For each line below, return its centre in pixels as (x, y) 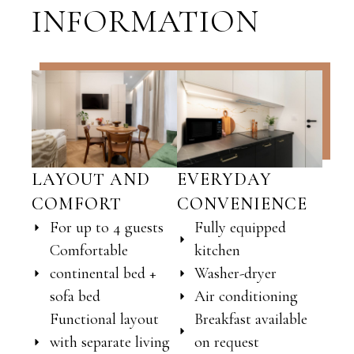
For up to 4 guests (106, 227)
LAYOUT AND (91, 179)
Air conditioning (247, 296)
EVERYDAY (224, 179)
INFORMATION (146, 22)
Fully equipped (241, 227)
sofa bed (75, 296)
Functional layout (104, 319)
